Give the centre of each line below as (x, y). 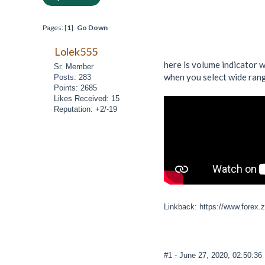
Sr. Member (74, 67)
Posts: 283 (73, 77)
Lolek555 (76, 52)
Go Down (92, 27)
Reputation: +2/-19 (86, 109)
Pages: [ (55, 27)
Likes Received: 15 (87, 99)
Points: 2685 (76, 88)
